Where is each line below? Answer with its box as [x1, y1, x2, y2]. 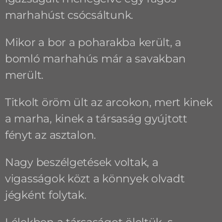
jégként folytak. [4, 188, 87, 202]
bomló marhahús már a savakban [4, 52, 186, 65]
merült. [4, 68, 44, 82]
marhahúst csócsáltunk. [4, 8, 134, 22]
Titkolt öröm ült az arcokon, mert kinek [4, 95, 213, 109]
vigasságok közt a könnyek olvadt [4, 171, 185, 185]
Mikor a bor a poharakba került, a [4, 35, 182, 49]
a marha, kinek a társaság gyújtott [4, 111, 187, 125]
